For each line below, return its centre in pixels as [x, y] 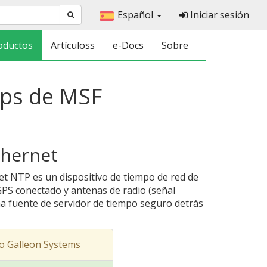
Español [136, 15]
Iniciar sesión [218, 15]
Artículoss [73, 45]
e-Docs [128, 45]
